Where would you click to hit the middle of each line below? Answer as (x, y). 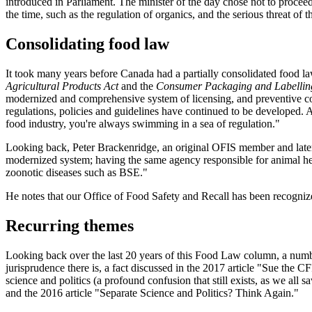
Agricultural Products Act (62, 86)
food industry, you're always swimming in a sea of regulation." (143, 124)
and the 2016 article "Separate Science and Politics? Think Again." (152, 292)
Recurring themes (70, 225)
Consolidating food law (87, 44)
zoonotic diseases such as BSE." (77, 173)
